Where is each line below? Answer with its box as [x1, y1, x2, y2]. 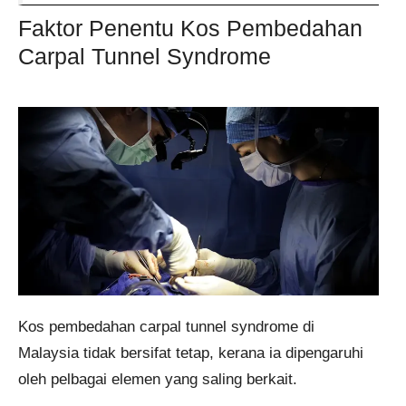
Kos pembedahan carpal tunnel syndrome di [18, 317, 314, 335]
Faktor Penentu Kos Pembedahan [18, 14, 362, 41]
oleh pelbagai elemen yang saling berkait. [18, 370, 297, 388]
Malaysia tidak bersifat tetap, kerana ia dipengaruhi [18, 343, 363, 362]
